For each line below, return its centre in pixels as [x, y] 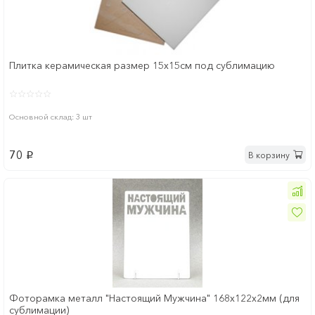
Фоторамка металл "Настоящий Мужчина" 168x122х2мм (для [154, 298]
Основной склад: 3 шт [51, 117]
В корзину [269, 155]
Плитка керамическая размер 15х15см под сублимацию [142, 66]
